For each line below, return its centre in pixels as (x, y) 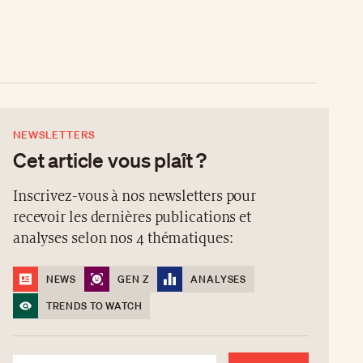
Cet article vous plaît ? (110, 160)
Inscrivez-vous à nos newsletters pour (135, 197)
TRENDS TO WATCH (94, 306)
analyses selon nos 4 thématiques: (123, 239)
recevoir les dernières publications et (132, 218)
